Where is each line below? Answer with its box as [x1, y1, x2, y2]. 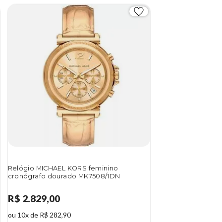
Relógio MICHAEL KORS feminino [7, 165, 118, 172]
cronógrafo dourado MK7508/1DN [7, 172, 120, 180]
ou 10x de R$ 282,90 [7, 210, 71, 219]
